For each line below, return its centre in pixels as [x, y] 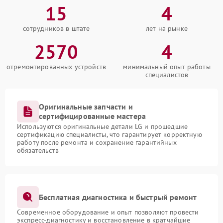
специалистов [167, 75]
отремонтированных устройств [56, 67]
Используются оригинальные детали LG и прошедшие [103, 126]
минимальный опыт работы [167, 67]
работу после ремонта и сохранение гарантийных [97, 142]
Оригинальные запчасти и [86, 107]
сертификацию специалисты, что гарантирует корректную [110, 134]
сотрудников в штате [56, 28]
